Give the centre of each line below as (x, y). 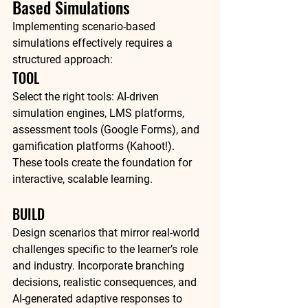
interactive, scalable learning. (82, 179)
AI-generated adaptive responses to (99, 299)
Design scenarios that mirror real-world (107, 233)
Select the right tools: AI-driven (87, 97)
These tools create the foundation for (103, 163)
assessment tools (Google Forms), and (107, 130)
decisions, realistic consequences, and (106, 282)
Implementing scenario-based (85, 26)
